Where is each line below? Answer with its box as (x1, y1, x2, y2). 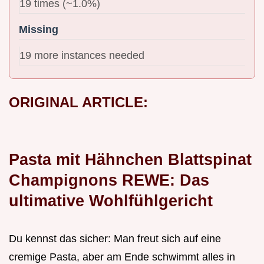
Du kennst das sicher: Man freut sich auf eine (9, 232, 221, 245)
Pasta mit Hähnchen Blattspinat (9, 150, 252, 169)
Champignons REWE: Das (9, 170, 209, 189)
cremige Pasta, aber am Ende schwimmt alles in (9, 250, 235, 263)
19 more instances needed (19, 49, 144, 61)
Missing (19, 23, 58, 35)
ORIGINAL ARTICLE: (9, 94, 148, 110)
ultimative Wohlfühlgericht (9, 191, 213, 210)
